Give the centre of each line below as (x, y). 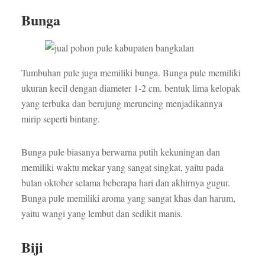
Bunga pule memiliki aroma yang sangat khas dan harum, (128, 198)
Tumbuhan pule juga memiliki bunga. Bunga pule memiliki (131, 73)
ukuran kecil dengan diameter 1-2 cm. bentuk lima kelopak (130, 88)
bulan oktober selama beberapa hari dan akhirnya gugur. (125, 183)
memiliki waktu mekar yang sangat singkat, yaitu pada (122, 167)
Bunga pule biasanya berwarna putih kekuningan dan (120, 152)
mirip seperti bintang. (60, 119)
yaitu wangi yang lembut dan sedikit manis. (102, 214)
